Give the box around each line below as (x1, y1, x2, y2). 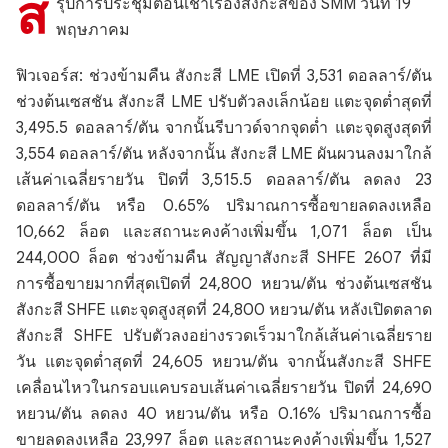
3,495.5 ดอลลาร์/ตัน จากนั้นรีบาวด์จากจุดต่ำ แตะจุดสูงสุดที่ (16, 118, 432, 138)
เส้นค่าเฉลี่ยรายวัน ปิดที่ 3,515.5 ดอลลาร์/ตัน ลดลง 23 (16, 170, 432, 190)
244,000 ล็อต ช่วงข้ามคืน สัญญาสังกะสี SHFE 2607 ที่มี (16, 248, 432, 268)
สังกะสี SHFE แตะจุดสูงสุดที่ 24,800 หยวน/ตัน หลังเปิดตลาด (16, 300, 432, 320)
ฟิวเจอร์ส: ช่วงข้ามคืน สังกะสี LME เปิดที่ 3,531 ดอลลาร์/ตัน (16, 66, 432, 86)
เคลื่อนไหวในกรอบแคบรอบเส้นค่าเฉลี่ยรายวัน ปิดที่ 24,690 (16, 378, 432, 398)
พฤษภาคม (56, 20, 130, 40)
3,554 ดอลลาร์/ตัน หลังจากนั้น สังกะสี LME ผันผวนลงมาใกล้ (16, 144, 432, 164)
